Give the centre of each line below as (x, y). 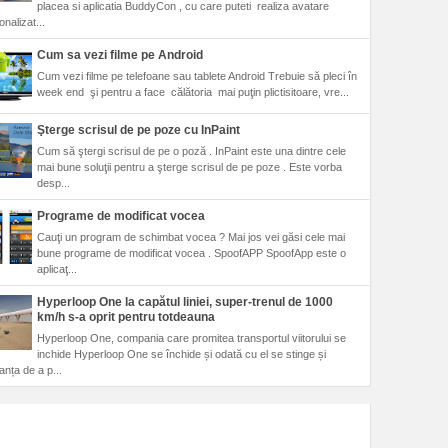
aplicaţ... (56, 269)
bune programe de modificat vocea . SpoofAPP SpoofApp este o (191, 253)
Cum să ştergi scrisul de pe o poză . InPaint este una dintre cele (191, 151)
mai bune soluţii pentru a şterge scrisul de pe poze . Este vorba (189, 167)
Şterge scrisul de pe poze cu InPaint (138, 129)
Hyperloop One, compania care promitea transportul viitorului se (191, 338)
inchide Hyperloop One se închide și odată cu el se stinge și (181, 354)
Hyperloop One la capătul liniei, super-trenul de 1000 (184, 302)
